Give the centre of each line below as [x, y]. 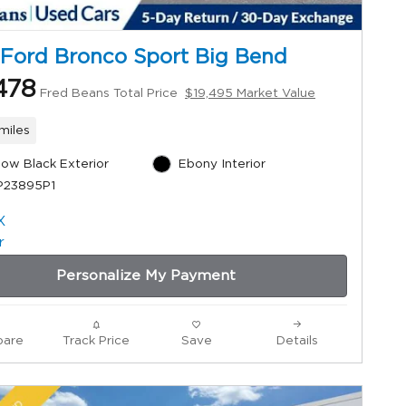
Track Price [96, 340]
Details [297, 340]
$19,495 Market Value [250, 93]
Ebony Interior [222, 164]
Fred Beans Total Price [109, 93]
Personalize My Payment [146, 275]
